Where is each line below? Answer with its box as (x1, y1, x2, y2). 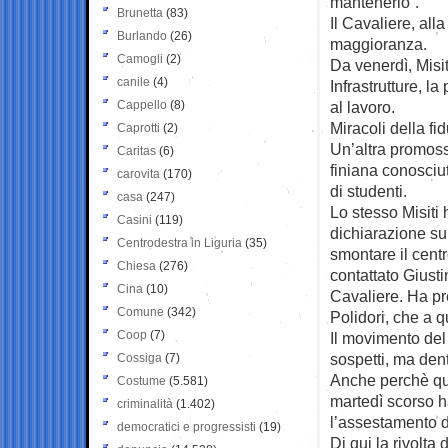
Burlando (117, 28, 167, 43)
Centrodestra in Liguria (117, 235, 242, 250)
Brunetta (117, 5, 163, 20)
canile (117, 74, 150, 89)
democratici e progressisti (117, 419, 256, 434)
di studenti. (330, 181, 407, 200)
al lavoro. (330, 97, 395, 116)
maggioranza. (330, 34, 427, 53)
